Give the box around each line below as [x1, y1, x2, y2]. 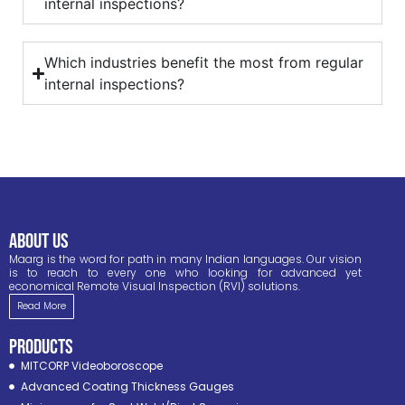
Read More [17, 299, 66, 314]
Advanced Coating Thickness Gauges [20, 379, 234, 395]
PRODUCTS [9, 334, 73, 361]
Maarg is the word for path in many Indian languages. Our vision [9, 251, 362, 268]
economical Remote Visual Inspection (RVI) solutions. [9, 278, 300, 295]
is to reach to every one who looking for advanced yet [9, 265, 362, 281]
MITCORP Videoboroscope [20, 358, 163, 374]
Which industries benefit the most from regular [44, 53, 364, 72]
